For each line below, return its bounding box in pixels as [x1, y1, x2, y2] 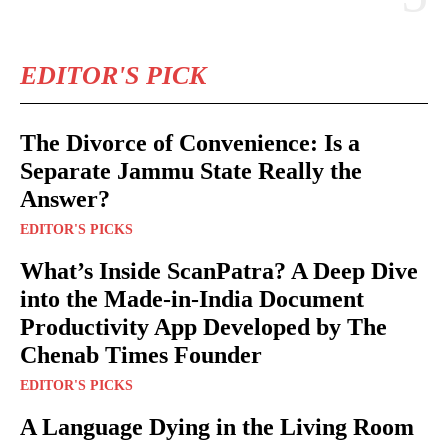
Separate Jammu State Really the [20, 158, 362, 185]
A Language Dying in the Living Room [20, 414, 414, 441]
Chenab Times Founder [20, 342, 262, 369]
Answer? [20, 186, 110, 213]
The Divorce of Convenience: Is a [20, 130, 360, 157]
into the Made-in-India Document [20, 286, 364, 313]
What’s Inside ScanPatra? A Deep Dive [20, 258, 418, 285]
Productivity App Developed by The [20, 314, 387, 341]
